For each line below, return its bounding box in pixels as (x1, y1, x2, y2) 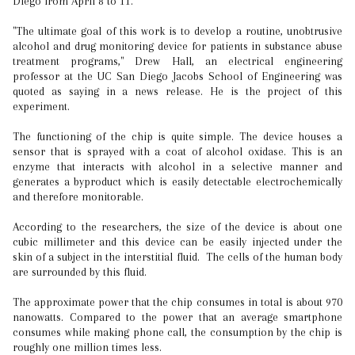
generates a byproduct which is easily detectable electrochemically (13, 175, 342, 188)
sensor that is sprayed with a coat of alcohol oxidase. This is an (13, 145, 342, 158)
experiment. (13, 100, 70, 113)
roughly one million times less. (13, 341, 162, 353)
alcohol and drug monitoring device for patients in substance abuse (13, 40, 342, 52)
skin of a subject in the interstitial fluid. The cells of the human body (13, 250, 342, 263)
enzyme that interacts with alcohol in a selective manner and (13, 160, 342, 173)
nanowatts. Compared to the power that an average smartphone (13, 311, 342, 323)
